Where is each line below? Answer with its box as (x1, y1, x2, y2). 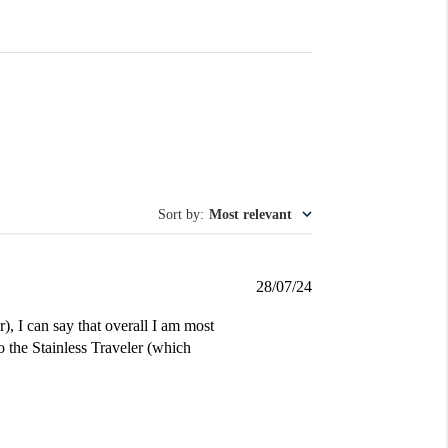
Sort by (157, 206, 200, 222)
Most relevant (208, 206, 292, 222)
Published (310, 276, 373, 294)
